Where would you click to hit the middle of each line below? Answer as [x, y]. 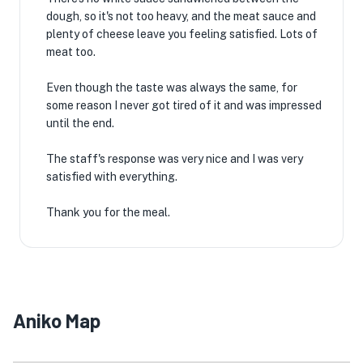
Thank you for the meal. [108, 212]
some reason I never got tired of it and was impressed [184, 105]
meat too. [71, 52]
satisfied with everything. [112, 177]
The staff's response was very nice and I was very [175, 159]
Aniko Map [57, 320]
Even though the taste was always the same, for [172, 88]
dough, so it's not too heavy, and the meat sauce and [181, 16]
